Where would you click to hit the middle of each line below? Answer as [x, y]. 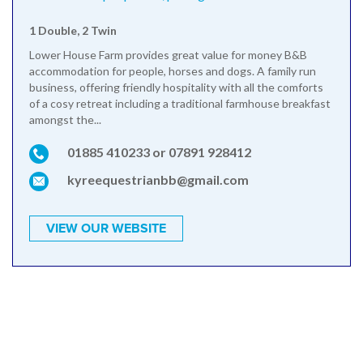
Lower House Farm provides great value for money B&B [168, 54]
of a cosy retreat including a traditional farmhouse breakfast [180, 103]
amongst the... [65, 119]
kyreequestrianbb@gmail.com [158, 179]
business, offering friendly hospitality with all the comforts [176, 87]
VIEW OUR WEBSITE [106, 228]
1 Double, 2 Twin [73, 30]
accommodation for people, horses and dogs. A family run [173, 70]
